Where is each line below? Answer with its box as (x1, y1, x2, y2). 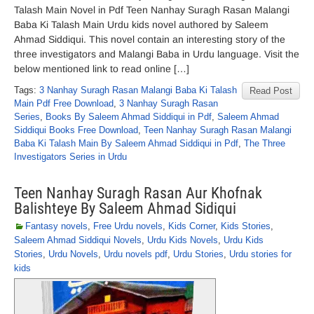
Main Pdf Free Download (14, 98, 114, 109)
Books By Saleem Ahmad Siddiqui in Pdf (46, 111, 212, 122)
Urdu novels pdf (104, 249, 168, 259)
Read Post (250, 86, 292, 96)
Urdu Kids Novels (147, 235, 218, 245)
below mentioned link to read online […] (14, 63, 189, 74)
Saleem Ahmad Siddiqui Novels (14, 235, 142, 245)
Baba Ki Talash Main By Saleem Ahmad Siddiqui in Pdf (14, 138, 238, 149)
